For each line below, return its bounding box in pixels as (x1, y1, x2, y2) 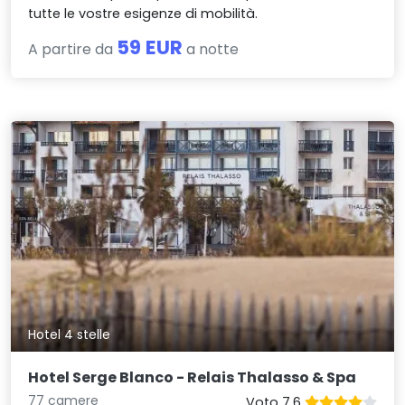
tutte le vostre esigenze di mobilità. (28, 5, 259, 24)
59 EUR (117, 33, 184, 62)
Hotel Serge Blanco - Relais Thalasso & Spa (28, 366, 357, 388)
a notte (183, 39, 240, 61)
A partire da (28, 39, 118, 61)
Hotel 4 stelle (28, 325, 111, 344)
